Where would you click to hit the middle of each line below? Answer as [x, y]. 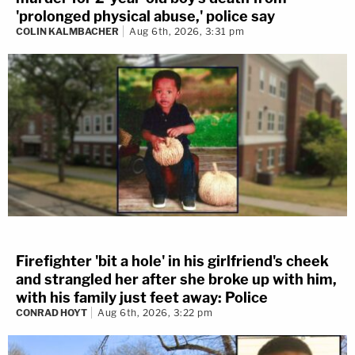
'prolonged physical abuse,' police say [145, 17]
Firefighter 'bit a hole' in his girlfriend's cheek [172, 261]
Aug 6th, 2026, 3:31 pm [187, 32]
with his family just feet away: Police [142, 297]
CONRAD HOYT [52, 312]
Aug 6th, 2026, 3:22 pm [155, 312]
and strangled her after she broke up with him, [176, 279]
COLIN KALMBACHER [67, 32]
